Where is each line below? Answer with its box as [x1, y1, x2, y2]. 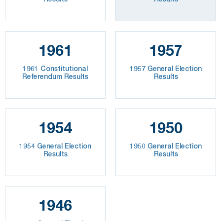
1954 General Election [19, 142, 91, 150]
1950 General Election [130, 142, 202, 150]
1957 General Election [130, 64, 202, 73]
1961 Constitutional [23, 64, 88, 73]
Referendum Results [22, 72, 88, 81]
